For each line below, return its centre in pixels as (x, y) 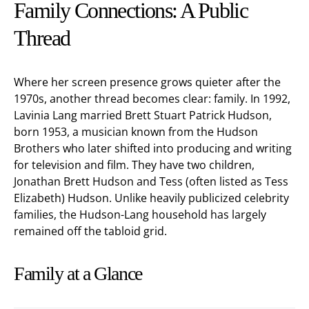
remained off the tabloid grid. (90, 231)
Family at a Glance (78, 273)
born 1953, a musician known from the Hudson (136, 132)
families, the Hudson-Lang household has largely (140, 215)
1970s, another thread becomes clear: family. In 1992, (152, 99)
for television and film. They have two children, (134, 165)
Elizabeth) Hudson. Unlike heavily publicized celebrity (151, 198)
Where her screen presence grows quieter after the (147, 82)
